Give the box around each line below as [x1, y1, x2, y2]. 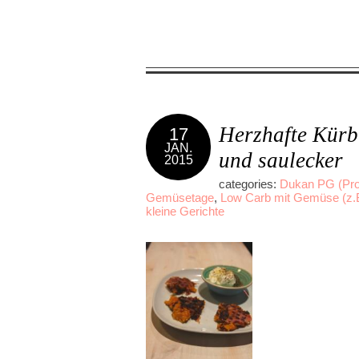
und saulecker [219, 147, 343, 172]
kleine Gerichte [146, 204, 224, 218]
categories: [219, 176, 280, 191]
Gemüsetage [146, 190, 214, 204]
